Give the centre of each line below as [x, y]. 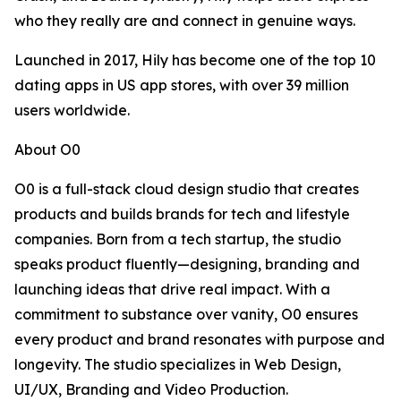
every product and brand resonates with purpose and [200, 339]
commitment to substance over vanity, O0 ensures [186, 314]
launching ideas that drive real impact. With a [172, 289]
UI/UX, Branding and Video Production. [151, 389]
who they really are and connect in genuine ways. [185, 21]
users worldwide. [72, 110]
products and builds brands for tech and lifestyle [182, 214]
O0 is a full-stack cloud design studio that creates [187, 189]
